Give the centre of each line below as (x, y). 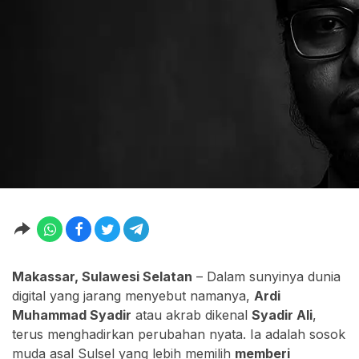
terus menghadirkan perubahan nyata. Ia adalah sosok (179, 335)
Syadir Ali (282, 315)
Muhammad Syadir (72, 315)
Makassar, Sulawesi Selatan (102, 277)
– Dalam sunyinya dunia (266, 277)
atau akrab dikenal (192, 315)
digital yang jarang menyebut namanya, (133, 296)
